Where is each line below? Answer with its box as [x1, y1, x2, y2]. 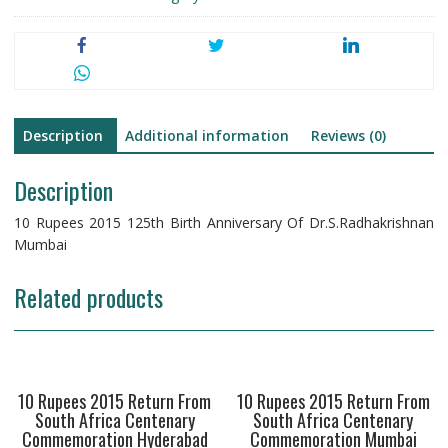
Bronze [13, 77, 61, 97]
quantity [13, 99, 66, 119]
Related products [13, 278, 163, 315]
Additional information [124, 126, 289, 146]
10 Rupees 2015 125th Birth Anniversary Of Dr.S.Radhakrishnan [13, 212, 435, 232]
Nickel [13, 55, 53, 75]
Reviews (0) [310, 126, 386, 146]
